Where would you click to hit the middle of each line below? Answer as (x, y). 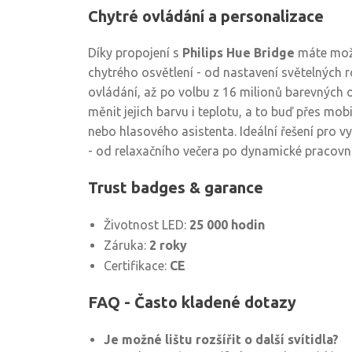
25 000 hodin (227, 225)
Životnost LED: (147, 225)
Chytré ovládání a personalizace (206, 16)
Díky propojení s (135, 53)
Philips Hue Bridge (238, 53)
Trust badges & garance (176, 187)
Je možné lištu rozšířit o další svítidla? (221, 339)
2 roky (168, 245)
